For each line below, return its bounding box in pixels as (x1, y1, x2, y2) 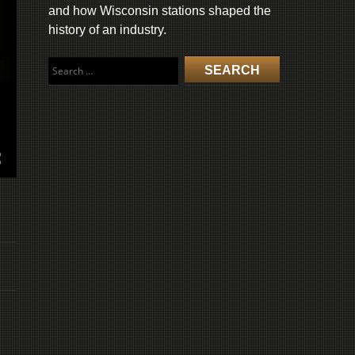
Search (48, 57, 88, 71)
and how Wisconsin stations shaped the (48, 4, 271, 17)
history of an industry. (48, 23, 166, 36)
